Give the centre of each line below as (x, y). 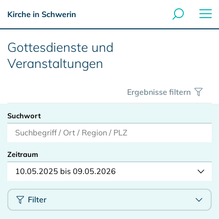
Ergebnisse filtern (160, 92)
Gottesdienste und (60, 47)
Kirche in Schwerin (42, 14)
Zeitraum (23, 154)
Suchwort (24, 116)
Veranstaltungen (55, 63)
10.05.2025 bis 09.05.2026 (66, 171)
